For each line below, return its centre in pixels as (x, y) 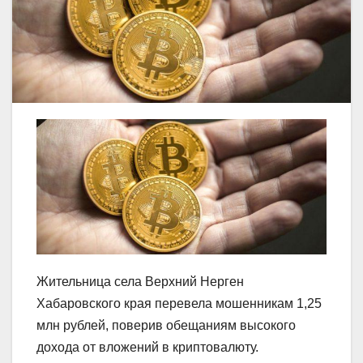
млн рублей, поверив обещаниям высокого (166, 325)
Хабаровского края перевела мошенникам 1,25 (179, 303)
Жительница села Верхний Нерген (140, 281)
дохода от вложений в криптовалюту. (147, 347)
